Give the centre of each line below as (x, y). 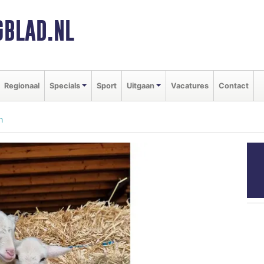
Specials (65, 85)
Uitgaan (140, 85)
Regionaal (22, 85)
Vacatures (189, 85)
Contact (233, 85)
